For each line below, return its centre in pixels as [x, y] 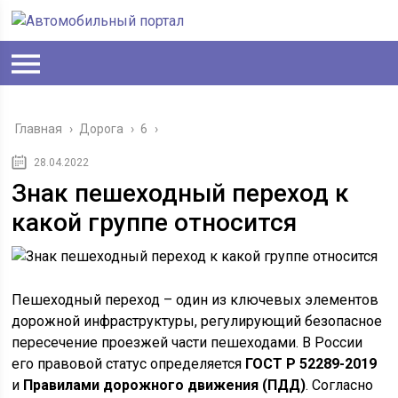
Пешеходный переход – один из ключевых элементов [195, 300]
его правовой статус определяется [129, 364]
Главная [39, 129]
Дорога [102, 129]
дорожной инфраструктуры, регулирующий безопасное [197, 321]
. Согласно [340, 385]
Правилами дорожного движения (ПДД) [165, 385]
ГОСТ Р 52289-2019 [311, 364]
